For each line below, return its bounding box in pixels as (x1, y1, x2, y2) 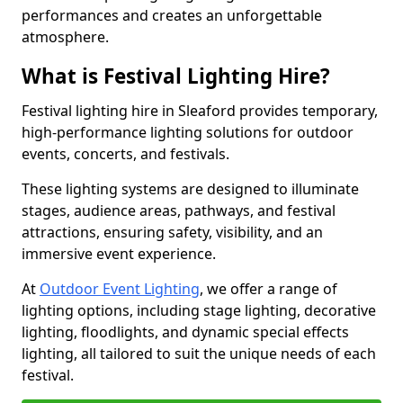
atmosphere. (22, 27, 109, 47)
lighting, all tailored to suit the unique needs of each (22, 344, 376, 363)
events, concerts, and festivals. (22, 144, 233, 164)
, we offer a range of (200, 279, 337, 299)
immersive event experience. (22, 244, 219, 264)
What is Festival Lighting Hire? (22, 62, 330, 90)
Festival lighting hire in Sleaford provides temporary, (22, 101, 378, 121)
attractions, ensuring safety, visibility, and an (22, 222, 323, 242)
